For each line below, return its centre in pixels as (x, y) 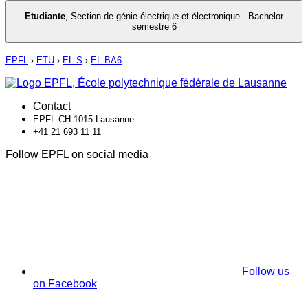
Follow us (266, 272)
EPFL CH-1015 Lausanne (84, 120)
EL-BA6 (106, 60)
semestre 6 (154, 27)
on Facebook (65, 284)
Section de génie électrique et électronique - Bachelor (177, 16)
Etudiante (45, 16)
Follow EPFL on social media (77, 155)
